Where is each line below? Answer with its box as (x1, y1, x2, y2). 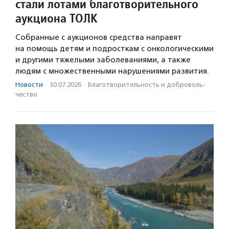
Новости (15, 81, 43, 89)
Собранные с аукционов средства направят (15, 33, 182, 42)
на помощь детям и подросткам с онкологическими (15, 44, 214, 54)
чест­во (15, 90, 37, 99)
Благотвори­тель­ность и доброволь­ (88, 81, 205, 89)
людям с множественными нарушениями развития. (15, 66, 211, 76)
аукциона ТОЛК (15, 10, 98, 27)
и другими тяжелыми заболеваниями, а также (15, 55, 191, 65)
